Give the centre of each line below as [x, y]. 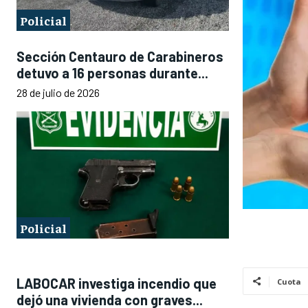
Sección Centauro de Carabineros [120, 57]
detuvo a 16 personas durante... [112, 73]
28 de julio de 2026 [58, 93]
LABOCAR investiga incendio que [117, 284]
